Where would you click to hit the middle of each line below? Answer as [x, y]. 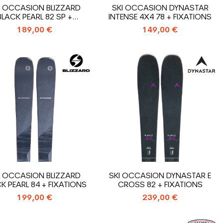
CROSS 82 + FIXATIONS [160, 185]
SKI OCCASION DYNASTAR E [160, 176]
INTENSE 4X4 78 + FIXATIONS [160, 17]
